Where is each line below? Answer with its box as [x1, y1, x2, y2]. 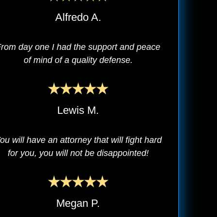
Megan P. [56, 197, 100, 210]
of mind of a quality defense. [23, 55, 133, 65]
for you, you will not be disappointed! [7, 148, 149, 158]
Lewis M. [57, 104, 99, 116]
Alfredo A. [55, 11, 101, 23]
